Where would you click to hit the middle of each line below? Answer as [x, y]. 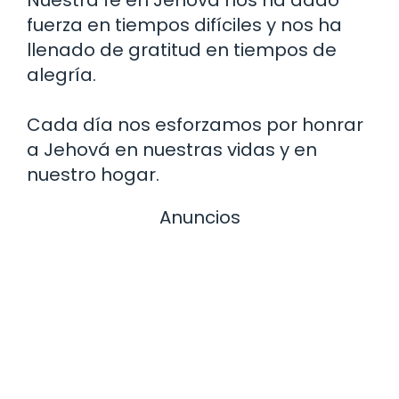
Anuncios [199, 217]
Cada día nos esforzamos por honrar [195, 124]
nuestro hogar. [93, 174]
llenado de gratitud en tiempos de [182, 49]
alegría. [61, 74]
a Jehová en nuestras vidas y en [172, 149]
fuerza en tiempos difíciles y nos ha [184, 24]
